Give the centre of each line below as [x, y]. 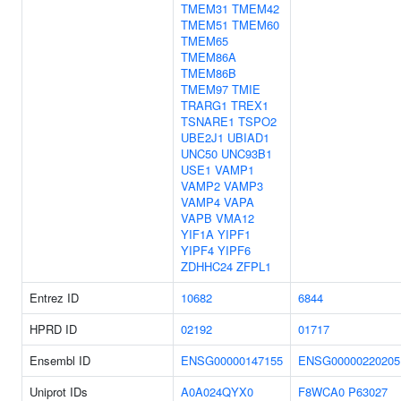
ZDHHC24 [207, 266]
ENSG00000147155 [232, 360]
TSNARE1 [208, 121]
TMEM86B [209, 73]
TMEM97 [205, 89]
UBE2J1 [202, 137]
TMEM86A [209, 57]
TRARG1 [204, 105]
